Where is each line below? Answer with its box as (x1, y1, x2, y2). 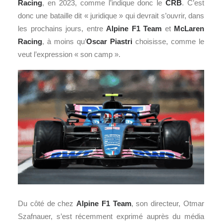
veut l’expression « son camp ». (18, 50, 120, 58)
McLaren (174, 24, 204, 33)
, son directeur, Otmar (131, 199, 205, 208)
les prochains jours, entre (18, 24, 106, 33)
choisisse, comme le (132, 37, 204, 46)
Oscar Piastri (86, 37, 132, 46)
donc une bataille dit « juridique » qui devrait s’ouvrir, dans (18, 11, 204, 20)
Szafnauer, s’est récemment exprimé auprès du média (18, 212, 204, 221)
